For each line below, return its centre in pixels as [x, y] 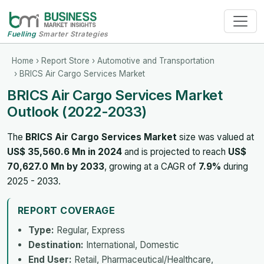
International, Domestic [131, 245]
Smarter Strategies [72, 34]
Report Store [65, 60]
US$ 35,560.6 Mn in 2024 [65, 151]
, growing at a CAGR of [151, 166]
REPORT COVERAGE [67, 210]
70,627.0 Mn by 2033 [56, 166]
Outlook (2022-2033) [77, 111]
